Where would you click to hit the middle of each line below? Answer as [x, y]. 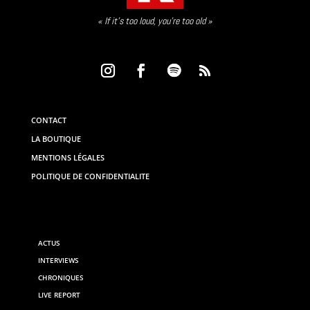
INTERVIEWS [58, 261]
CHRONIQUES [61, 278]
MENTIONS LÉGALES [67, 158]
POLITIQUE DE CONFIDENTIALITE [90, 176]
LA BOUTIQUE [56, 139]
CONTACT [48, 120]
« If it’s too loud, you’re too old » [155, 21]
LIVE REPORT [59, 295]
